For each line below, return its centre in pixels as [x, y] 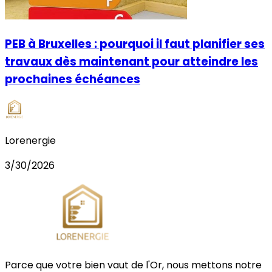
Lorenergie [30, 140]
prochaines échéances [73, 80]
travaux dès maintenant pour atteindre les [131, 62]
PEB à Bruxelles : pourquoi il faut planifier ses [135, 44]
